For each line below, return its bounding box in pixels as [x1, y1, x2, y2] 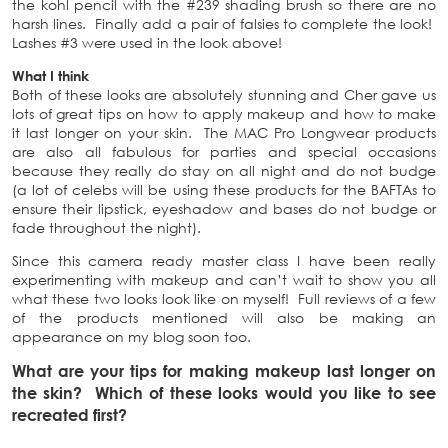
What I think [12, 67, 89, 85]
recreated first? [12, 405, 127, 426]
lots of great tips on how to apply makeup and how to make [12, 105, 436, 123]
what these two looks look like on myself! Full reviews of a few [12, 290, 436, 308]
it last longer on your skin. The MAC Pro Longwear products [12, 124, 436, 142]
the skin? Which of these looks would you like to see [12, 383, 436, 404]
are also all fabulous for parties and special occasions [12, 143, 436, 161]
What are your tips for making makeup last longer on [12, 361, 436, 382]
